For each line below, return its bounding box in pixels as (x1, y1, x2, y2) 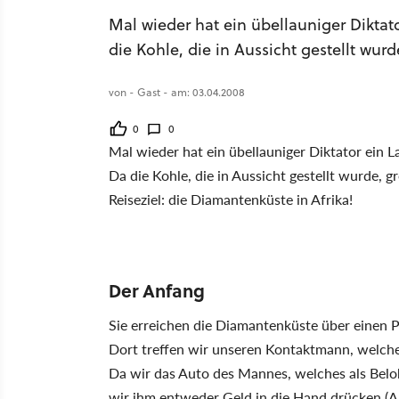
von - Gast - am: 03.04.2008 (109, 85, 245, 100)
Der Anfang (109, 277, 205, 303)
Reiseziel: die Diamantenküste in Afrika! (109, 189, 353, 209)
